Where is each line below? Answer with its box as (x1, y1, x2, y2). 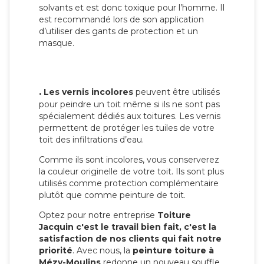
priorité (39, 245, 72, 256)
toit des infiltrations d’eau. (39, 134, 144, 146)
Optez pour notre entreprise (39, 210, 157, 221)
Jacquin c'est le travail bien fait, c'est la (39, 222, 216, 233)
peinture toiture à (133, 245, 214, 256)
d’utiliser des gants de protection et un (39, 26, 198, 37)
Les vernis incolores (41, 87, 133, 98)
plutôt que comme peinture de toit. (39, 190, 186, 201)
